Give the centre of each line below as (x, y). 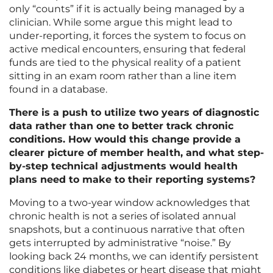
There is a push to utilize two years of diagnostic (134, 113)
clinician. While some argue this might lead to (121, 23)
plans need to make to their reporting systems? (132, 180)
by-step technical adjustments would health (123, 166)
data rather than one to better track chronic (121, 126)
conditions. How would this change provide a (125, 140)
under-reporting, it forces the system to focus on (128, 36)
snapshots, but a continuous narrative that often (127, 230)
